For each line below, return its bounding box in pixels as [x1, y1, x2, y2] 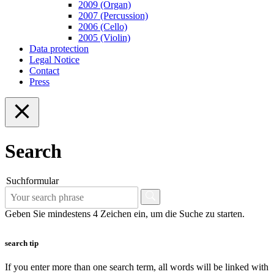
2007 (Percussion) [78, 10, 148, 21]
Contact [29, 65, 59, 76]
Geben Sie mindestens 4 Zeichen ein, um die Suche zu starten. [5, 209, 245, 220]
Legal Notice [29, 54, 80, 65]
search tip [5, 238, 39, 248]
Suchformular [6, 176, 59, 187]
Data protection [29, 43, 89, 54]
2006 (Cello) [78, 21, 127, 32]
